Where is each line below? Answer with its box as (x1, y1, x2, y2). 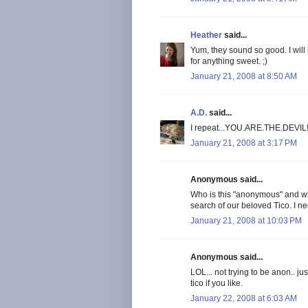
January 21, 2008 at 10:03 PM (190, 215, 302, 225)
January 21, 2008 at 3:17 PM (190, 137, 297, 148)
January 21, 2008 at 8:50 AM (190, 71, 297, 81)
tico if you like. (190, 278, 243, 288)
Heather (190, 30, 222, 40)
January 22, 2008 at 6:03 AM (190, 293, 297, 303)
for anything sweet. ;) (190, 56, 267, 66)
